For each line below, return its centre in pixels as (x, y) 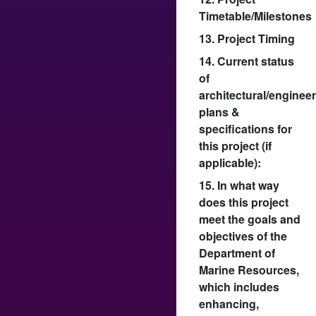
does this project (244, 202)
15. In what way (239, 185)
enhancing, (229, 303)
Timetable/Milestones (255, 16)
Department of (237, 253)
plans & (219, 111)
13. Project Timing (247, 38)
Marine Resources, (249, 269)
